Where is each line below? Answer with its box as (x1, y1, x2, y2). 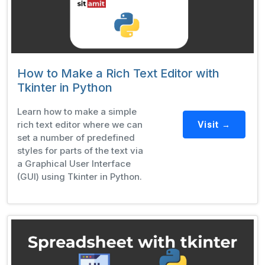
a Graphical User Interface (17, 158, 131, 170)
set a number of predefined (17, 132, 135, 144)
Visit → (197, 119, 231, 130)
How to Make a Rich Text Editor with (17, 66, 219, 81)
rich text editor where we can (17, 119, 143, 131)
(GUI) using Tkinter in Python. (17, 171, 142, 183)
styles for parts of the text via (17, 145, 143, 157)
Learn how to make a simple (17, 106, 137, 118)
